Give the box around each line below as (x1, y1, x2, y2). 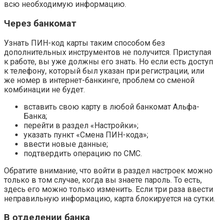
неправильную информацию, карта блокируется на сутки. (4, 193, 215, 203)
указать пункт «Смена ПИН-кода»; (24, 130, 148, 139)
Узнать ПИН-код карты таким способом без (4, 38, 165, 48)
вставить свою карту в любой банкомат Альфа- (24, 102, 199, 111)
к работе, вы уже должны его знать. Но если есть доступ (4, 56, 213, 66)
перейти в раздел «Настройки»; (24, 120, 138, 130)
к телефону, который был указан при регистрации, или (4, 66, 204, 76)
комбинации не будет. (4, 84, 85, 94)
